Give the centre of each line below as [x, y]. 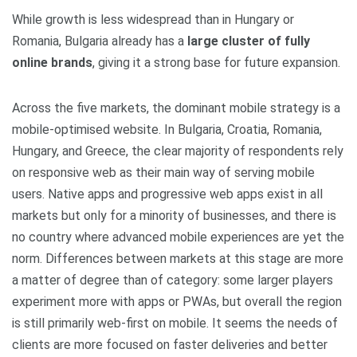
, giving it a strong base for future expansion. [216, 63]
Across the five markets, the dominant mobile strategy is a [176, 108]
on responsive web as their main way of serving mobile [163, 173]
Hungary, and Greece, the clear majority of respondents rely [178, 151]
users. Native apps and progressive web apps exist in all [167, 194]
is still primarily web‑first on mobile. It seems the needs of [175, 323]
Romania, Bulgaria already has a [100, 41]
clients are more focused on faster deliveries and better [170, 345]
